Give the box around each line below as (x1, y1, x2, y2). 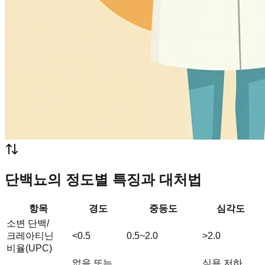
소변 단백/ (7, 218, 49, 228)
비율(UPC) (7, 243, 52, 253)
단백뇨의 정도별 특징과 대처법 (5, 171, 202, 188)
